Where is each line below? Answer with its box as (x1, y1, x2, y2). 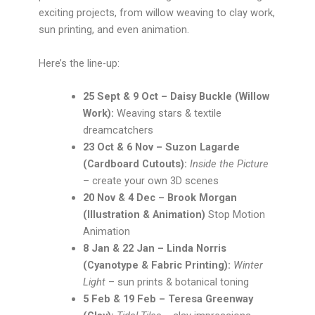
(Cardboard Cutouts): (83, 157, 188, 171)
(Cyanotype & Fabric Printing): (83, 259, 231, 272)
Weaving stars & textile (114, 107, 222, 120)
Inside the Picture (190, 157, 269, 171)
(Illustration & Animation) (83, 208, 209, 221)
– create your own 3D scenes (83, 174, 222, 188)
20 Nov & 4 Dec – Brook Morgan (83, 191, 238, 205)
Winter (233, 259, 264, 272)
